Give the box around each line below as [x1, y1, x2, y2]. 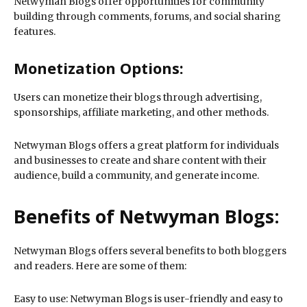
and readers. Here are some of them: [14, 260, 186, 273]
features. [14, 25, 56, 38]
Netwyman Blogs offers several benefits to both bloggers [14, 245, 286, 258]
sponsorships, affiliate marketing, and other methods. [14, 106, 269, 119]
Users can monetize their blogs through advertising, [14, 91, 262, 104]
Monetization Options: [14, 58, 184, 79]
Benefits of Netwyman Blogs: [14, 204, 280, 230]
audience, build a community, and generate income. [14, 169, 259, 182]
